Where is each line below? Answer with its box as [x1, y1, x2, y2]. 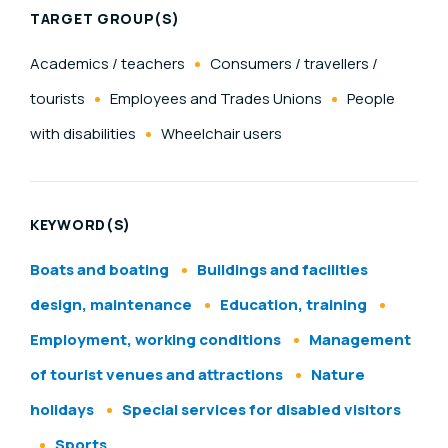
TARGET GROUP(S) [30, 9, 180, 29]
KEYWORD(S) [30, 215, 131, 235]
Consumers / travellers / [210, 53, 378, 75]
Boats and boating [30, 259, 169, 281]
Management [309, 329, 411, 351]
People [347, 88, 395, 110]
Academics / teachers [30, 53, 185, 75]
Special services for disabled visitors [122, 399, 401, 421]
